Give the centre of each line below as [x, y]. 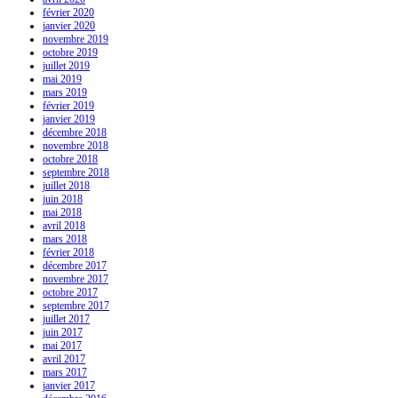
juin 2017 [63, 333]
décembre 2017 [75, 266]
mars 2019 [65, 93]
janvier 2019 [69, 119]
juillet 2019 [66, 66]
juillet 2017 [66, 319]
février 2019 [68, 106]
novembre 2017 [76, 279]
